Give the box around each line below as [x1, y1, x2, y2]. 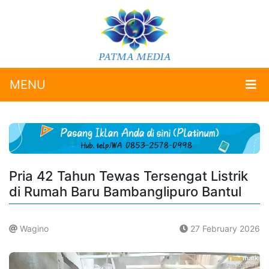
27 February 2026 [188, 223, 260, 234]
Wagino [17, 223, 49, 234]
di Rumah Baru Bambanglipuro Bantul [9, 184, 241, 200]
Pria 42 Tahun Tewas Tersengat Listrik [9, 168, 248, 184]
